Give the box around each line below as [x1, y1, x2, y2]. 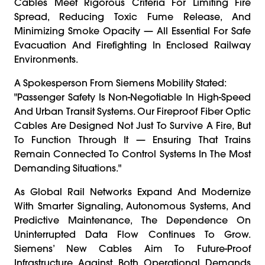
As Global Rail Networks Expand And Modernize [14, 185, 251, 198]
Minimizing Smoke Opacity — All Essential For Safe [14, 24, 251, 37]
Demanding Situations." [14, 161, 121, 174]
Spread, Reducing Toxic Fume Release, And [14, 10, 251, 22]
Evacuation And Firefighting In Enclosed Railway [14, 38, 251, 51]
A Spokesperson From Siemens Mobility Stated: [14, 76, 227, 89]
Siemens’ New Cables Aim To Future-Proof [14, 242, 251, 254]
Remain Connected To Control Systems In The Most [14, 147, 251, 160]
